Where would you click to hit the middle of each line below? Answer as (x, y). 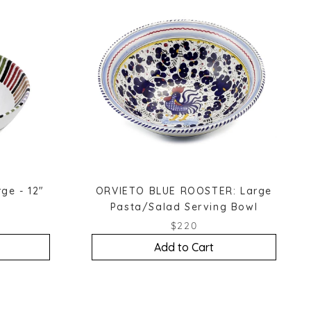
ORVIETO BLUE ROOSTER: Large (184, 191)
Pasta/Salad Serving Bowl (184, 207)
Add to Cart (184, 247)
